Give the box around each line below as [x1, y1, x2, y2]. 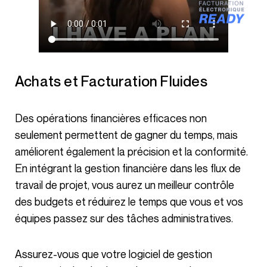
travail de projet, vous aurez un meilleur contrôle [15, 178, 234, 191]
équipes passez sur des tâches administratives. [15, 211, 233, 225]
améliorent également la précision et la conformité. [15, 144, 248, 158]
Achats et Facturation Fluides [24, 72, 207, 89]
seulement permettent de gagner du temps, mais [15, 128, 238, 141]
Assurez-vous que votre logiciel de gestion [15, 247, 22, 260]
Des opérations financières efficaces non [15, 111, 23, 125]
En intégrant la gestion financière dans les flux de [15, 161, 241, 175]
